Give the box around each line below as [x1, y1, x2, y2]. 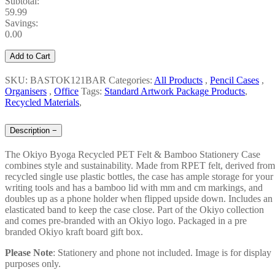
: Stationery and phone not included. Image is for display [53, 247, 271, 258]
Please [5, 247, 31, 258]
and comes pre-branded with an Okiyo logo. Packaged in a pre [5, 215, 247, 226]
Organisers [5, 86, 47, 97]
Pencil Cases [210, 75, 259, 86]
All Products [154, 75, 203, 86]
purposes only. [5, 258, 61, 269]
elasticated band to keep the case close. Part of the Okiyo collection [5, 204, 264, 215]
